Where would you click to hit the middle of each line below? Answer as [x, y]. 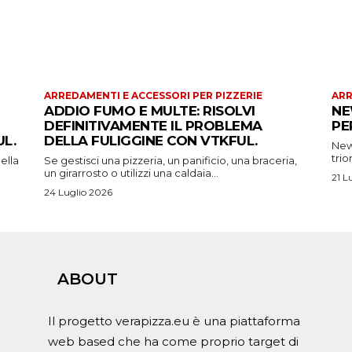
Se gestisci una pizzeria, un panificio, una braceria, [170, 160]
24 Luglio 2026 [78, 192]
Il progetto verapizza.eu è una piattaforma [174, 321]
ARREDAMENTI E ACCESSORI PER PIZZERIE [153, 95]
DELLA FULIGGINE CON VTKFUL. [151, 140]
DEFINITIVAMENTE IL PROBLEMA [153, 125]
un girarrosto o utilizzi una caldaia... [131, 172]
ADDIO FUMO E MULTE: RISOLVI [150, 110]
